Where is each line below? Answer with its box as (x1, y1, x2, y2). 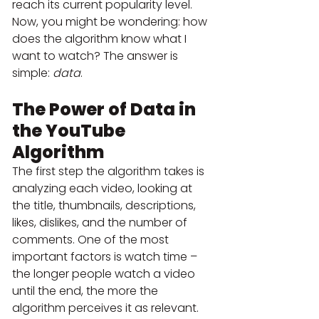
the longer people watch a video (12, 265, 198, 282)
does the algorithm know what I (12, 30, 189, 47)
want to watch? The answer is (12, 47, 181, 64)
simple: (12, 64, 53, 81)
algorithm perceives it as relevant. (12, 299, 199, 316)
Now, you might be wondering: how (12, 13, 210, 30)
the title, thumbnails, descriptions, (12, 197, 199, 214)
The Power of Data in (12, 97, 199, 121)
